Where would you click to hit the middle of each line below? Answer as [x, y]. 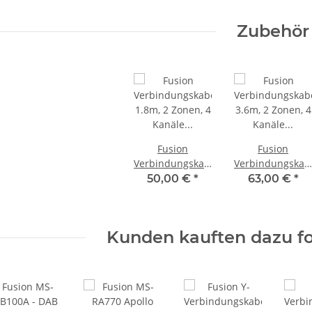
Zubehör [273, 31]
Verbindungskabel [176, 164]
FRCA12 [273, 208]
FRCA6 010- [173, 208]
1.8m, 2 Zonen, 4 [173, 178]
